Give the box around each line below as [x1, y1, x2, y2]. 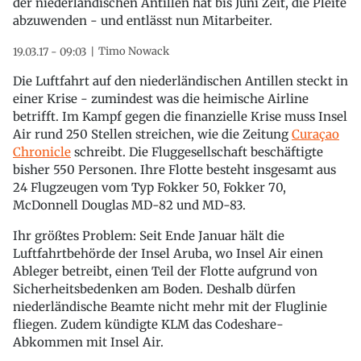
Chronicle [13, 143, 71, 160]
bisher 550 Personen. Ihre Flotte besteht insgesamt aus [13, 161, 336, 177]
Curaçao [292, 126, 339, 142]
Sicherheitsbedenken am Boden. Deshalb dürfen [13, 280, 296, 297]
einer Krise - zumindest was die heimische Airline [13, 90, 309, 106]
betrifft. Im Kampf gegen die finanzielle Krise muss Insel [13, 108, 347, 124]
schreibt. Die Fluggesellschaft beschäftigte [71, 143, 323, 160]
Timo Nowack [98, 44, 169, 58]
